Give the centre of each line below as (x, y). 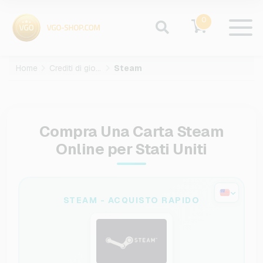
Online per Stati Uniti (131, 149)
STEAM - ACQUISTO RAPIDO (131, 200)
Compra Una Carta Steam (131, 131)
